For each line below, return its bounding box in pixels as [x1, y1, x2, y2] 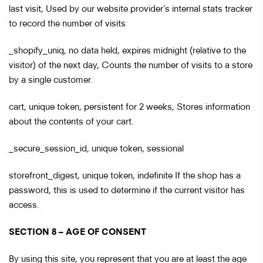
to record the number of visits [9, 17, 126, 28]
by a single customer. [9, 73, 93, 85]
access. [9, 198, 39, 210]
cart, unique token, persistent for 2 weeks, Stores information [9, 100, 250, 112]
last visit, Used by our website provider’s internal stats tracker [9, 2, 252, 14]
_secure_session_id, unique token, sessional [9, 142, 184, 153]
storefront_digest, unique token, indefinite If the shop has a [9, 169, 241, 180]
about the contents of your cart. [9, 115, 136, 126]
